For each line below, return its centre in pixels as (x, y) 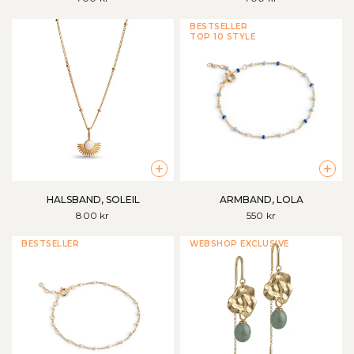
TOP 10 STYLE (222, 37)
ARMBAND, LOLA (261, 200)
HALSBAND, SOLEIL (93, 200)
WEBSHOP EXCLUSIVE (239, 244)
